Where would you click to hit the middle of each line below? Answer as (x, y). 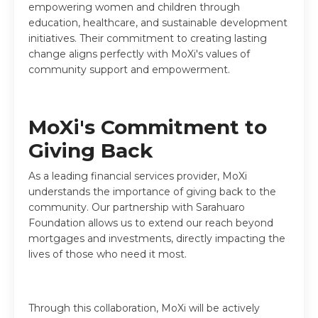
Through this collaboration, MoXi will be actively (144, 308)
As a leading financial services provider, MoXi (138, 176)
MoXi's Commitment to (148, 127)
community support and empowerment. (129, 69)
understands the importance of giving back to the (152, 191)
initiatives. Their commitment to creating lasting (148, 38)
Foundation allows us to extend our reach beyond (151, 223)
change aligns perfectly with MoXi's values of (139, 54)
